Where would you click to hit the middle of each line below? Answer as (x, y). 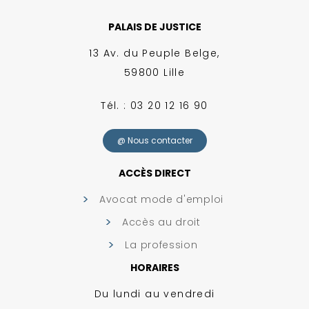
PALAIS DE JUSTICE (154, 27)
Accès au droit (161, 222)
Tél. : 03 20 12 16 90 (154, 105)
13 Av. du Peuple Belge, (154, 53)
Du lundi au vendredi (154, 293)
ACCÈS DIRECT (154, 173)
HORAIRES (154, 267)
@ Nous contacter (154, 140)
